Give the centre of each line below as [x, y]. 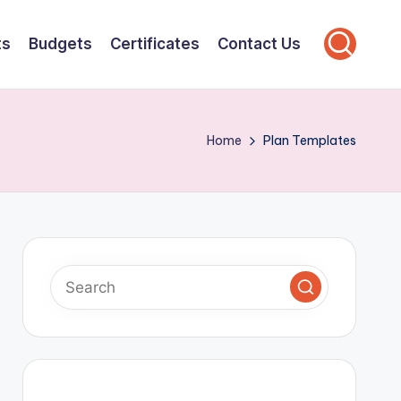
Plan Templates [310, 140]
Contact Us [259, 43]
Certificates [155, 43]
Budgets [60, 43]
